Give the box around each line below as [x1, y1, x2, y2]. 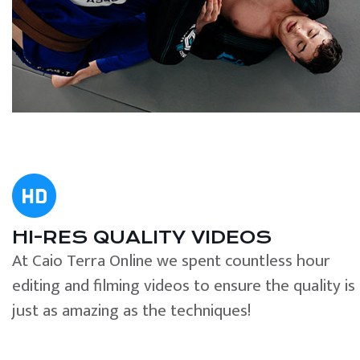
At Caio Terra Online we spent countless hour [12, 246, 330, 275]
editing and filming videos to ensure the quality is [12, 271, 355, 300]
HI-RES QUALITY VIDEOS [12, 226, 272, 247]
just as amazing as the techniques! [12, 296, 251, 325]
